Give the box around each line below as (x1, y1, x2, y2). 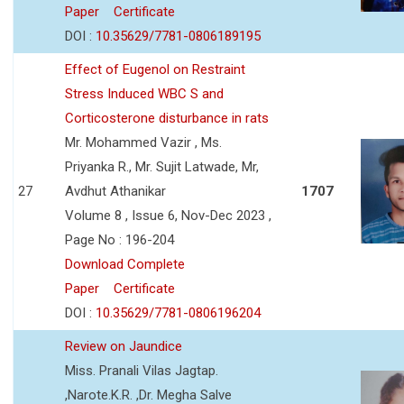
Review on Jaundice (65, 337, 182, 354)
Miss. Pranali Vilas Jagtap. (65, 362, 218, 379)
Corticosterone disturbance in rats (65, 109, 269, 126)
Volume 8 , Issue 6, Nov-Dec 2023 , (65, 207, 271, 224)
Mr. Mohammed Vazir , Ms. (65, 133, 222, 151)
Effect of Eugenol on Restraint (65, 60, 245, 78)
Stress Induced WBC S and (65, 85, 224, 102)
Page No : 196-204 (65, 231, 174, 248)
